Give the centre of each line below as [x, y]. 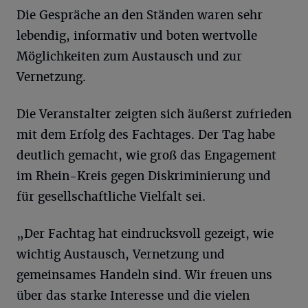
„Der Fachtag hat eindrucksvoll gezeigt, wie [145, 233]
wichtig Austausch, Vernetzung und [121, 254]
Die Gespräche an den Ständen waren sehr [140, 15]
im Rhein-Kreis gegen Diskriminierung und [144, 176]
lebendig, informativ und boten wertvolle [137, 35]
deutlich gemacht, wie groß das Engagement [146, 155]
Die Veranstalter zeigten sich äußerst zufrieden [154, 114]
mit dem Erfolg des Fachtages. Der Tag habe [146, 134]
